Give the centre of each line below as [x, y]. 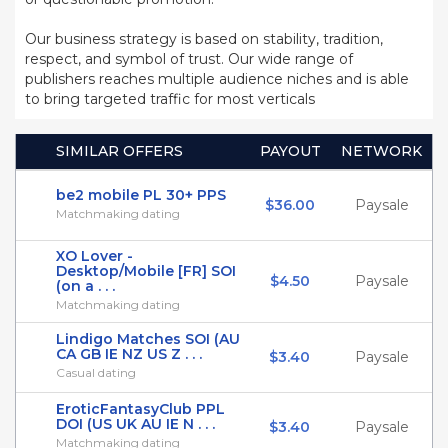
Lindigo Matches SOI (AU [148, 339]
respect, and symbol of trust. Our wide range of [189, 59]
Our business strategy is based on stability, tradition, [204, 39]
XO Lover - [94, 256]
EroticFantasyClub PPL [140, 409]
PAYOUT [290, 151]
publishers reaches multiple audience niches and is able [217, 79]
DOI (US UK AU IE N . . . [135, 424]
